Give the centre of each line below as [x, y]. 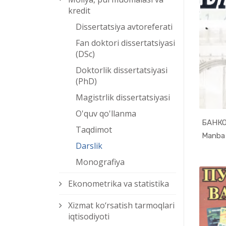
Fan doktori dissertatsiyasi [125, 43]
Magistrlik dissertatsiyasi [123, 98]
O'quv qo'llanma [106, 114]
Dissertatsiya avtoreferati [124, 27]
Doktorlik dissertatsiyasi [122, 70]
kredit [79, 11]
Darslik [89, 146]
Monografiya [100, 162]
